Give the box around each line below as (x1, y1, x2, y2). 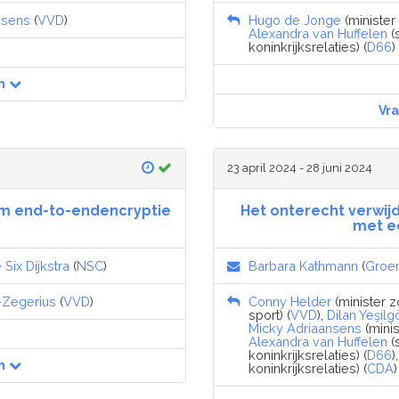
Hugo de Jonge (248, 12, 341, 28)
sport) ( (248, 306, 290, 322)
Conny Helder (248, 293, 331, 309)
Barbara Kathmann (248, 257, 358, 273)
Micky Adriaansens (248, 320, 362, 336)
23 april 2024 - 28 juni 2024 (227, 160, 372, 175)
